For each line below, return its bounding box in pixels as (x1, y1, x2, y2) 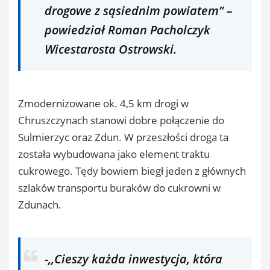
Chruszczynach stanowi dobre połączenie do (18, 113, 224, 127)
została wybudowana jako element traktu (18, 147, 210, 161)
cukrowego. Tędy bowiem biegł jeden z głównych (18, 164, 246, 178)
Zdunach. (18, 198, 61, 212)
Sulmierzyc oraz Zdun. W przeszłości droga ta (18, 130, 228, 144)
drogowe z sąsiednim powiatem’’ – (45, 2, 233, 19)
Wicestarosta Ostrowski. (45, 41, 177, 57)
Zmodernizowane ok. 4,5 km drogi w (18, 96, 189, 110)
